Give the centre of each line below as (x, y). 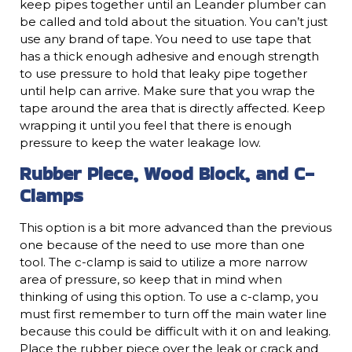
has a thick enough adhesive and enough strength (169, 56)
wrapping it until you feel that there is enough (156, 125)
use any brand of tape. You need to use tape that (165, 38)
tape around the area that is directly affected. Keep (172, 108)
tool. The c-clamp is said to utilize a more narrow (163, 262)
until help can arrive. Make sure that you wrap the (167, 90)
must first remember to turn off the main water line (173, 314)
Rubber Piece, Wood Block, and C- (167, 174)
